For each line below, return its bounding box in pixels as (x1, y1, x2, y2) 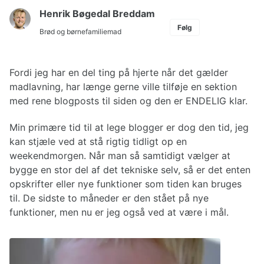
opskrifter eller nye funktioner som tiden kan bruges (9, 177, 242, 190)
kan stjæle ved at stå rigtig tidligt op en (9, 135, 187, 147)
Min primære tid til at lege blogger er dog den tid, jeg (9, 121, 249, 133)
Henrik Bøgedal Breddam (39, 8, 155, 19)
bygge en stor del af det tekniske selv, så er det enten (9, 163, 250, 176)
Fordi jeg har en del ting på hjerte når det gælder (9, 67, 228, 78)
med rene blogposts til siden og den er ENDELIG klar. (9, 95, 247, 107)
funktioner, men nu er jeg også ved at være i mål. (9, 206, 229, 218)
